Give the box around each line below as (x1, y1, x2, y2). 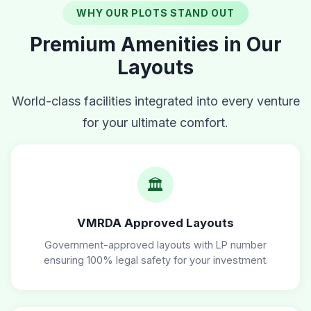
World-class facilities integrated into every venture (11, 94, 300, 109)
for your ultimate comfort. (83, 115, 228, 131)
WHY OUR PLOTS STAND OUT (76, 7, 235, 19)
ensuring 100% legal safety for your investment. (43, 254, 268, 267)
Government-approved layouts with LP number (44, 239, 267, 251)
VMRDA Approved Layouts (77, 216, 234, 230)
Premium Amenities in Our (29, 33, 282, 57)
